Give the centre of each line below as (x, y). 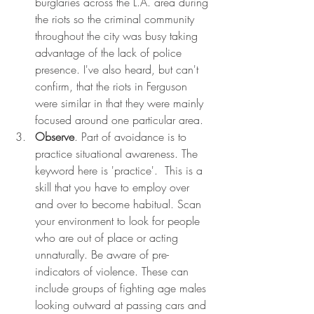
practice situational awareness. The (118, 154)
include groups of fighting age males (122, 288)
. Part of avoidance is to (132, 137)
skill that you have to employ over (114, 187)
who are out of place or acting (108, 238)
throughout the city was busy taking (118, 36)
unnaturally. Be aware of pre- (102, 255)
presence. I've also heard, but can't (118, 70)
